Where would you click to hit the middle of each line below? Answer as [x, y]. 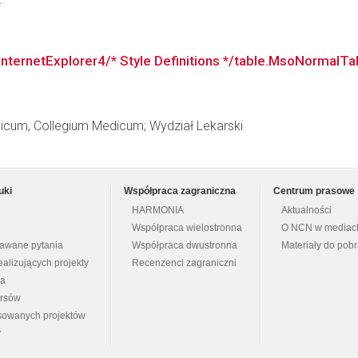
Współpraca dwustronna [185, 245]
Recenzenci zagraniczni [184, 263]
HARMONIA [158, 210]
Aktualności [306, 210]
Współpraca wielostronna [187, 228]
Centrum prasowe [314, 191]
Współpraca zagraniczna [180, 191]
